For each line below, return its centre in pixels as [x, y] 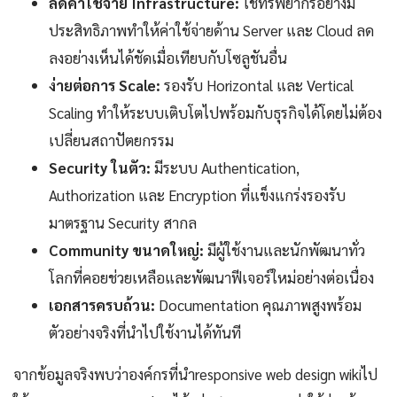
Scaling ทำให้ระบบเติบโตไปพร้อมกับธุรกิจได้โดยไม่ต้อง [215, 112]
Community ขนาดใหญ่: [126, 249]
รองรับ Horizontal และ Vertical [257, 85]
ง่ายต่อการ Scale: [105, 85]
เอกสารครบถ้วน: [102, 304]
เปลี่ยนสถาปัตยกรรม [111, 140]
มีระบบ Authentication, [225, 167]
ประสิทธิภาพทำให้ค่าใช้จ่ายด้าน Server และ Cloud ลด [211, 30]
